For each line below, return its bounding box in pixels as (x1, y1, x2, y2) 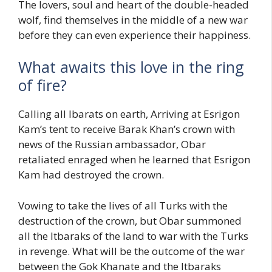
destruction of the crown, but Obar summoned (18, 213, 242, 228)
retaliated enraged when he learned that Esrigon (18, 152, 250, 167)
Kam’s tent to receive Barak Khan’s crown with (18, 122, 235, 137)
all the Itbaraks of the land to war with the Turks (18, 228, 248, 243)
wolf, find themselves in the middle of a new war (18, 12, 248, 27)
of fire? (18, 75, 67, 96)
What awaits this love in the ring (18, 56, 244, 78)
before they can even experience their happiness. (18, 27, 251, 42)
